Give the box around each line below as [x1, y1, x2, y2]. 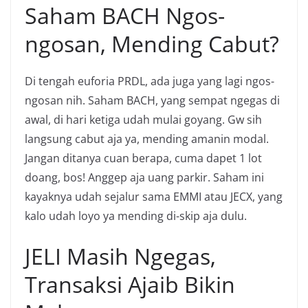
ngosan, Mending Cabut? [25, 28, 279, 58]
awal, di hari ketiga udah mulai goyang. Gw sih [25, 111, 262, 127]
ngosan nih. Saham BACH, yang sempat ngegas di [25, 92, 280, 108]
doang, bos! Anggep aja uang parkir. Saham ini [25, 169, 264, 185]
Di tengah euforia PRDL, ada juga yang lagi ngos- [25, 73, 274, 89]
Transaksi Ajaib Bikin [25, 269, 235, 299]
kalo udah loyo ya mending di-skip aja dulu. [25, 208, 247, 223]
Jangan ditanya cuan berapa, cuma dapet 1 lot [25, 150, 262, 166]
